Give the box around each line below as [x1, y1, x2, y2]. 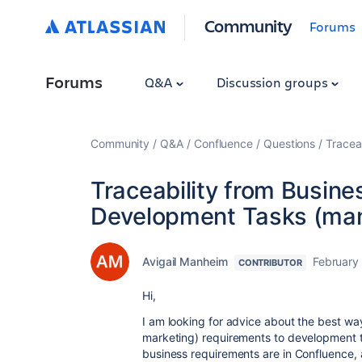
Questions [263, 137, 316, 150]
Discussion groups [216, 74, 331, 90]
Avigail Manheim [142, 255, 228, 268]
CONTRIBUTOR [238, 257, 302, 268]
